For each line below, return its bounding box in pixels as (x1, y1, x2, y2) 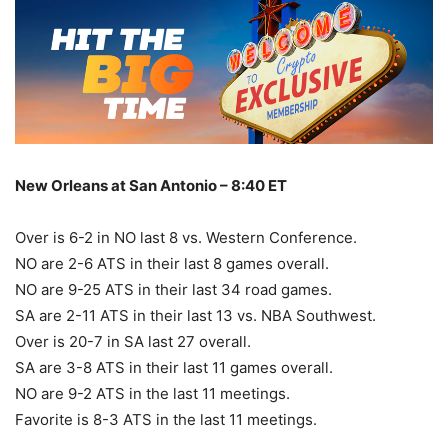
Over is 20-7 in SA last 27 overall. (15, 332, 251, 352)
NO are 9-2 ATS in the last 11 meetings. (15, 384, 290, 404)
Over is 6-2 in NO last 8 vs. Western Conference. (15, 228, 357, 248)
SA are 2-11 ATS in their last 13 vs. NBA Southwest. (15, 306, 376, 326)
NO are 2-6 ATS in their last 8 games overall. (15, 254, 329, 274)
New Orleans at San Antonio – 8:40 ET (15, 176, 287, 196)
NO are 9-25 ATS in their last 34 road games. (15, 280, 332, 300)
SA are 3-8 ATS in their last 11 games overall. (15, 358, 333, 378)
